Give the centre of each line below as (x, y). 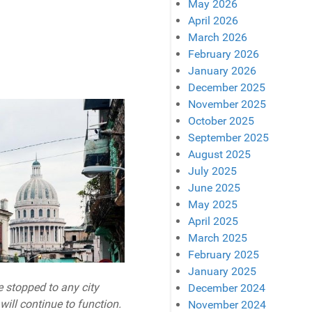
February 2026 (224, 54)
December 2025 (227, 88)
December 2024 (227, 288)
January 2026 (223, 71)
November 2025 (227, 104)
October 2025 (221, 121)
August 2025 (220, 155)
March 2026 (218, 38)
